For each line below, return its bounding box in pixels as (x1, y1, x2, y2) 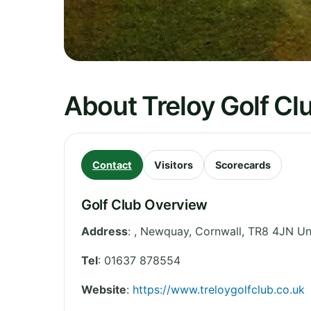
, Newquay (134, 224, 189, 238)
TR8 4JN (248, 224, 294, 238)
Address (81, 224, 128, 238)
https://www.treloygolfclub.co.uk (133, 282, 305, 296)
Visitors (154, 158, 193, 171)
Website (81, 282, 126, 296)
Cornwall (195, 224, 242, 238)
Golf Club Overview (81, 196, 208, 213)
